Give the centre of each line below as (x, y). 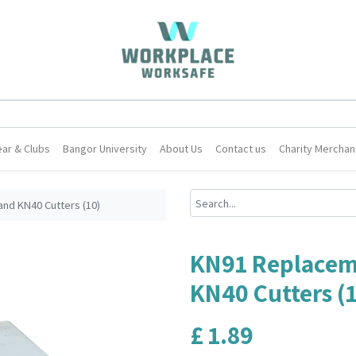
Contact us (241, 149)
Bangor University (105, 149)
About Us (182, 149)
